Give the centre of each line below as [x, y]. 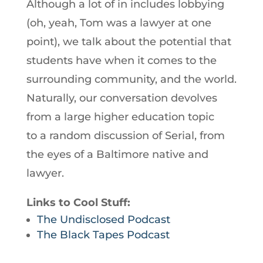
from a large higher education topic [120, 117]
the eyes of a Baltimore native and [117, 154]
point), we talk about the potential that [129, 42]
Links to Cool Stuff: [80, 203]
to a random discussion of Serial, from [125, 136]
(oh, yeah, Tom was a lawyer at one [119, 23]
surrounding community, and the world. [131, 79]
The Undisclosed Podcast [103, 220]
